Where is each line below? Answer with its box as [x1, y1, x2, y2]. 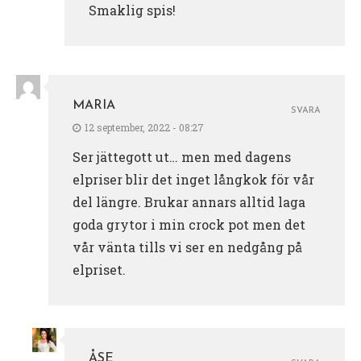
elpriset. [73, 260, 126, 278]
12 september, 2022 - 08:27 [85, 120, 204, 134]
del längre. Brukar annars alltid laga [73, 193, 305, 210]
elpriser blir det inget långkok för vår [73, 170, 314, 188]
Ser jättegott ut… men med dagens [73, 147, 291, 165]
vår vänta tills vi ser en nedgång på [73, 238, 302, 255]
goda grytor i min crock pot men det [73, 215, 305, 233]
